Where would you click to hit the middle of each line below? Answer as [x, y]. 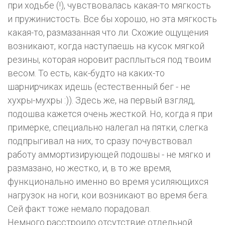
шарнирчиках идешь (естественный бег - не [99, 87]
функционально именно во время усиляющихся [108, 182]
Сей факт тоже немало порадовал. [79, 209]
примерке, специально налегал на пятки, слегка [108, 128]
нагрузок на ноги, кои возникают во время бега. [108, 195]
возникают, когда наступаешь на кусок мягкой [106, 46]
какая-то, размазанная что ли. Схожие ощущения [108, 33]
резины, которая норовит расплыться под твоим [109, 60]
